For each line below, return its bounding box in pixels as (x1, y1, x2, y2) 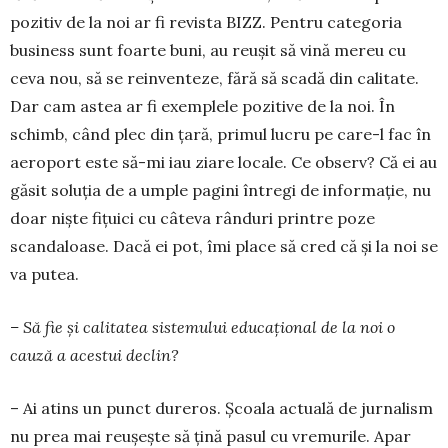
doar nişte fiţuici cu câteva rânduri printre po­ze (10, 207, 375, 228)
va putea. (10, 263, 79, 284)
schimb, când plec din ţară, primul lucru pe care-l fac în (10, 123, 431, 144)
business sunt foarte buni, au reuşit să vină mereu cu (10, 39, 406, 60)
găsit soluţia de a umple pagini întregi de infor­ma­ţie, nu (10, 179, 431, 200)
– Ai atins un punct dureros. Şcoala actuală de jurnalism (10, 397, 433, 418)
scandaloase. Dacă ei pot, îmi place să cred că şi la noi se (10, 235, 438, 256)
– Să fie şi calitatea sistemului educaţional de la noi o (10, 316, 395, 337)
